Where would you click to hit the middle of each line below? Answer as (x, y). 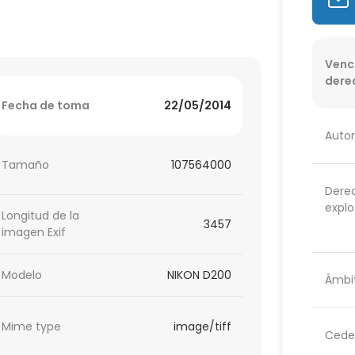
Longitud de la (41, 216)
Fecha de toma (46, 106)
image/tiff (203, 326)
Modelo (22, 275)
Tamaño (26, 164)
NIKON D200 (200, 275)
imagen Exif (34, 233)
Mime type (32, 326)
